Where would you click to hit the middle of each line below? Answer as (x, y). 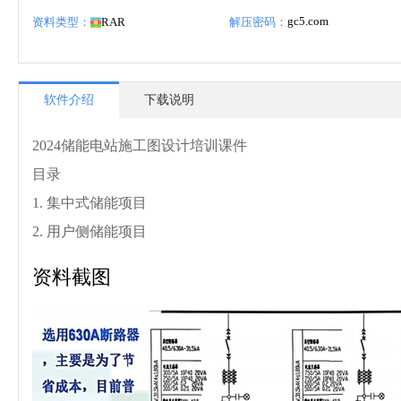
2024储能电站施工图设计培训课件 (140, 145)
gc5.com (308, 21)
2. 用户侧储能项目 (90, 231)
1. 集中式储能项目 (90, 203)
